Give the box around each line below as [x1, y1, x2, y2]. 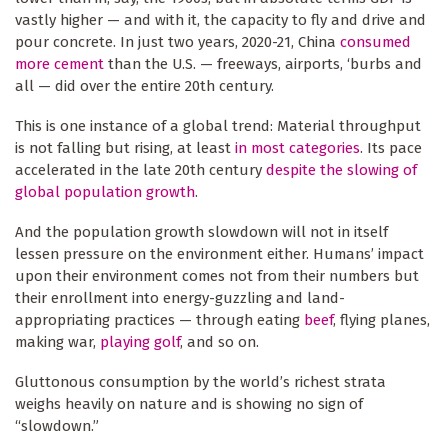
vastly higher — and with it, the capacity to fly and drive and [15, 11, 426, 30]
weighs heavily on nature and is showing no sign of [15, 395, 363, 414]
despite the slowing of [266, 161, 417, 180]
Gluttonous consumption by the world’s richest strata [15, 373, 386, 392]
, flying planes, [333, 311, 430, 330]
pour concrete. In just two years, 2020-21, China [15, 33, 340, 52]
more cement [15, 55, 104, 74]
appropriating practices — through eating [15, 311, 304, 330]
